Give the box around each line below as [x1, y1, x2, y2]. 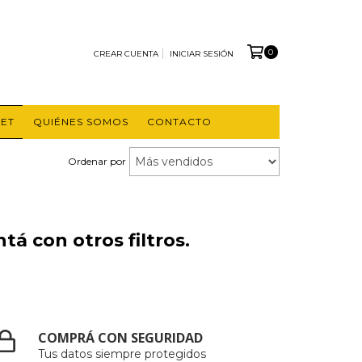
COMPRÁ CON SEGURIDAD [38, 329, 204, 347]
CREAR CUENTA [93, 48, 158, 59]
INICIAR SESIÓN [169, 48, 234, 59]
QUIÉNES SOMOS [32, 116, 128, 128]
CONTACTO [146, 116, 212, 128]
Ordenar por [68, 154, 126, 167]
